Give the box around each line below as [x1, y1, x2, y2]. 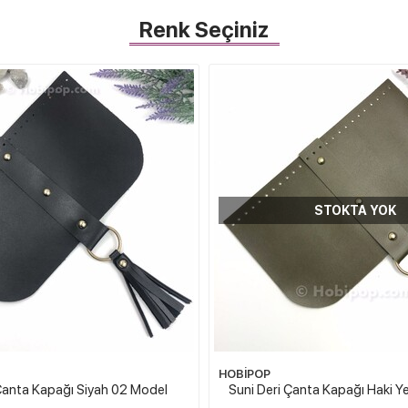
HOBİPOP [219, 366, 270, 381]
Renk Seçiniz [139, 16, 269, 43]
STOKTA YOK [314, 203, 397, 219]
